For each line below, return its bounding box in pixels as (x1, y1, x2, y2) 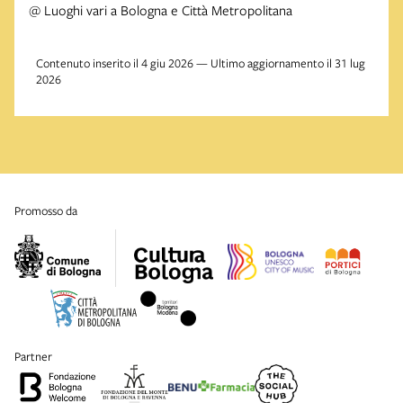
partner (21, 348, 52, 365)
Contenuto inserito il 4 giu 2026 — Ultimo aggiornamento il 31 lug (36, 55, 365, 72)
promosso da (21, 202, 77, 219)
